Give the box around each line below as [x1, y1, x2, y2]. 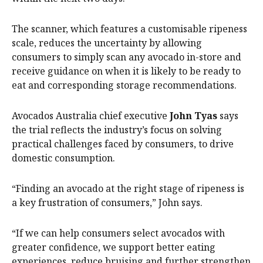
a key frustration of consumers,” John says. [12, 195, 203, 209]
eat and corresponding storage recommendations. [12, 78, 237, 92]
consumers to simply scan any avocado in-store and [12, 50, 241, 63]
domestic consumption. [12, 151, 115, 164]
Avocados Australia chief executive [12, 109, 170, 122]
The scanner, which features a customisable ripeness [12, 22, 247, 35]
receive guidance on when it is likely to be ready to [12, 64, 241, 77]
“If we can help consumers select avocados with [12, 226, 225, 240]
